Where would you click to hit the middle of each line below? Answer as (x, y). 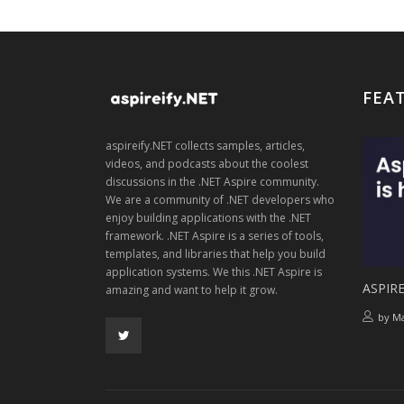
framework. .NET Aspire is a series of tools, (215, 235)
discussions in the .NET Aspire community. (212, 181)
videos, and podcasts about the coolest (207, 163)
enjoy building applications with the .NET (208, 217)
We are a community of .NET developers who (220, 199)
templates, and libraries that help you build (216, 253)
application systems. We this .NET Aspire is (214, 271)
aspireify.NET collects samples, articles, (205, 145)
